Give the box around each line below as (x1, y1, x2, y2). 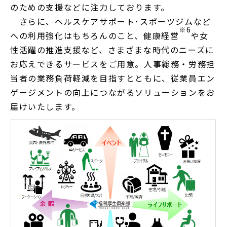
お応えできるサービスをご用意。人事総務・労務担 (10, 57, 215, 70)
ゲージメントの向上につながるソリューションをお (10, 86, 215, 98)
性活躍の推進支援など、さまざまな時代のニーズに (10, 43, 214, 56)
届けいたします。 (10, 100, 81, 112)
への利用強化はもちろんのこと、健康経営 (10, 29, 179, 42)
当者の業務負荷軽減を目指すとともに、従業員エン (10, 71, 215, 84)
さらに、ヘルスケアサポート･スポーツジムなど (10, 15, 211, 27)
